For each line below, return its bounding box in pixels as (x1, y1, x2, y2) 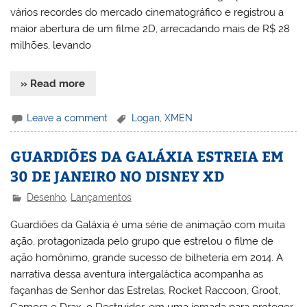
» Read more (21, 77, 86, 90)
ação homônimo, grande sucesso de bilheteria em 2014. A (10, 251, 284, 265)
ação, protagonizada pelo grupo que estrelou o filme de (10, 235, 274, 248)
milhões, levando (10, 38, 92, 51)
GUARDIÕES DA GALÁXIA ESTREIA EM (10, 146, 284, 167)
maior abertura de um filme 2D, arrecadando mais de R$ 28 (10, 22, 291, 35)
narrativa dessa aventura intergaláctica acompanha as (10, 268, 264, 281)
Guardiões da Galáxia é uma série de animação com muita (10, 219, 286, 232)
